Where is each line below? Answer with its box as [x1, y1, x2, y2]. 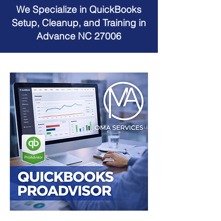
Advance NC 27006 [37, 30, 121, 42]
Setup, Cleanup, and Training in [12, 17, 146, 29]
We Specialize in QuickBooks [16, 3, 142, 15]
